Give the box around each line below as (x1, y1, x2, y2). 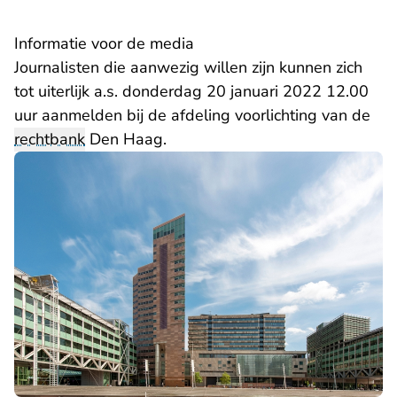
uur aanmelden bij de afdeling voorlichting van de (14, 105, 370, 126)
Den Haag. (85, 128, 167, 150)
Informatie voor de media (14, 33, 194, 54)
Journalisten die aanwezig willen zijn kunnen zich (14, 57, 362, 78)
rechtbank (14, 128, 85, 150)
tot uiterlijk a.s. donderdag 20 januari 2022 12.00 (14, 81, 369, 102)
